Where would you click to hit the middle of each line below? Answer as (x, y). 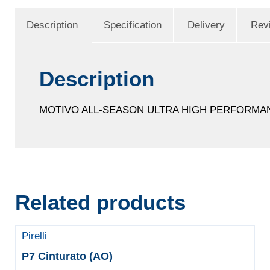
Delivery (206, 25)
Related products (100, 202)
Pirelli (34, 236)
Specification (132, 25)
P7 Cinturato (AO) (67, 256)
